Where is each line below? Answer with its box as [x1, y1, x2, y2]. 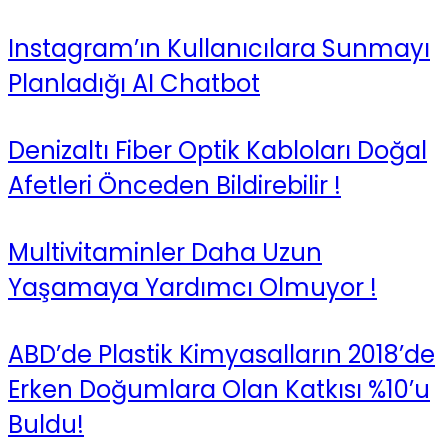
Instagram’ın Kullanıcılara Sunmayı [8, 32, 430, 65]
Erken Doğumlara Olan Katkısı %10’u [8, 372, 430, 406]
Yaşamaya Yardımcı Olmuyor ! [8, 270, 377, 304]
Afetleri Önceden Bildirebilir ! [8, 168, 341, 202]
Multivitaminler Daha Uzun [8, 235, 322, 269]
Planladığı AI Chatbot [8, 67, 260, 100]
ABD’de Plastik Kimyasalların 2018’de [8, 337, 435, 371]
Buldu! [8, 407, 84, 441]
